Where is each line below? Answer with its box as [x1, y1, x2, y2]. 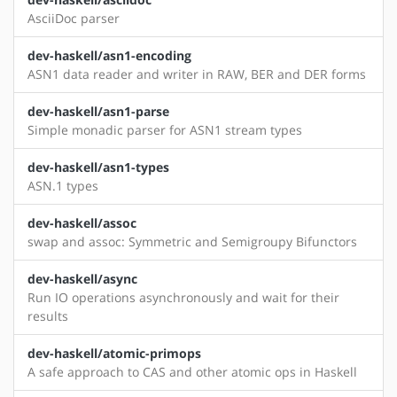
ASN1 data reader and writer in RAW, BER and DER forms [27, 66, 366, 83]
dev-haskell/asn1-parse [27, 103, 169, 121]
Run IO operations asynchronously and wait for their [27, 289, 339, 307]
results [27, 307, 68, 325]
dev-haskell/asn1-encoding [27, 47, 191, 65]
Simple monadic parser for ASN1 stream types [27, 121, 302, 139]
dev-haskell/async [27, 270, 137, 288]
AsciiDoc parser [27, 10, 120, 27]
